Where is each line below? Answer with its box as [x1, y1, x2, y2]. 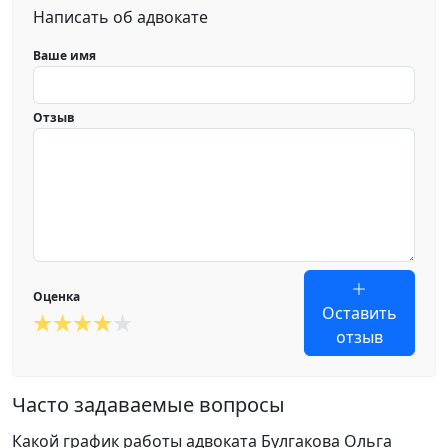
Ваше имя [33, 47, 96, 64]
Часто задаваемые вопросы [12, 391, 285, 418]
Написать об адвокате [33, 6, 208, 28]
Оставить [321, 302, 397, 324]
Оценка [33, 288, 80, 305]
